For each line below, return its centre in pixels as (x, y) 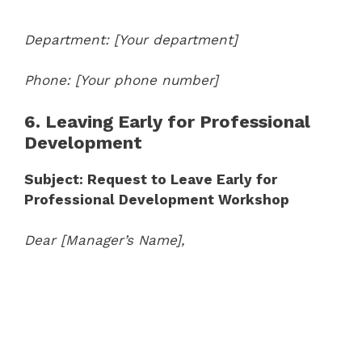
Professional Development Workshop (157, 199)
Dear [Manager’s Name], (105, 240)
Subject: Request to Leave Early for (151, 179)
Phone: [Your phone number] (121, 80)
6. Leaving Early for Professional (167, 121)
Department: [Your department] (131, 39)
